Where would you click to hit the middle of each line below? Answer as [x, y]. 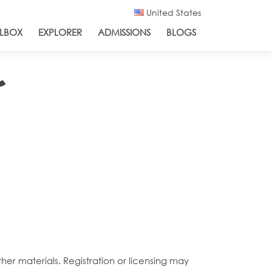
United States [172, 12]
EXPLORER [60, 32]
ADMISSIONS [124, 32]
